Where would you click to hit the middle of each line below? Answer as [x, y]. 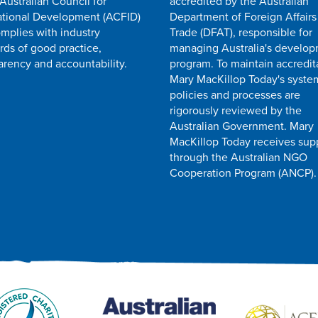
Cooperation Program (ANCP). [243, 173]
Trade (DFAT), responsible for [241, 32]
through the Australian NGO [238, 157]
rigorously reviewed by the [236, 110]
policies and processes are [235, 95]
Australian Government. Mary [242, 126]
